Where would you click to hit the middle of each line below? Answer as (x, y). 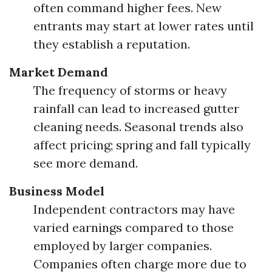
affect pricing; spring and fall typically (142, 145)
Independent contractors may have (134, 209)
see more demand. (86, 163)
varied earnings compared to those (134, 227)
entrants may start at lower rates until (144, 26)
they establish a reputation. (112, 44)
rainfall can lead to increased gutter (136, 108)
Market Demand (59, 72)
